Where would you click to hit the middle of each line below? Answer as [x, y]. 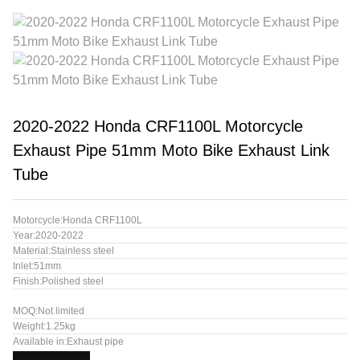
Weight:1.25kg [44, 326]
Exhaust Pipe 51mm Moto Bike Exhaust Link [171, 150]
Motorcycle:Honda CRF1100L [78, 220]
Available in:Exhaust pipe [68, 342]
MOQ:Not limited [49, 311]
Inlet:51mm [37, 266]
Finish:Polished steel [58, 281]
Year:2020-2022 [48, 235]
